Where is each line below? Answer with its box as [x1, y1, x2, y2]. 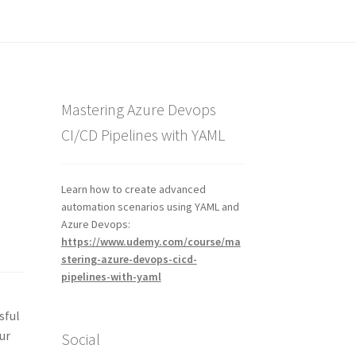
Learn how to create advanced [60, 181, 206, 196]
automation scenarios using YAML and [60, 199, 239, 214]
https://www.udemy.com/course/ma [60, 234, 241, 249]
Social [60, 328, 100, 349]
